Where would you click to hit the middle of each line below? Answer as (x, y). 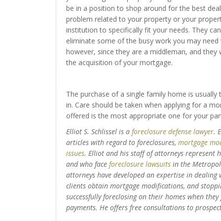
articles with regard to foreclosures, (122, 142)
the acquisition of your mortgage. (119, 62)
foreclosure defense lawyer (172, 131)
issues (75, 153)
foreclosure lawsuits (140, 164)
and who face (87, 164)
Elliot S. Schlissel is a (99, 131)
